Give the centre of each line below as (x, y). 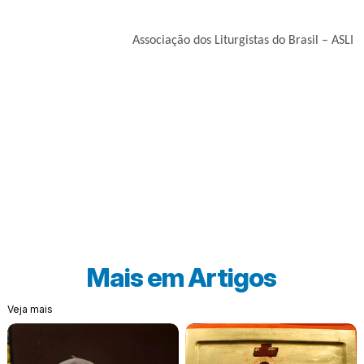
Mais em (138, 277)
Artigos (232, 277)
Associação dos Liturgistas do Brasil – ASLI (245, 41)
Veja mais (30, 309)
